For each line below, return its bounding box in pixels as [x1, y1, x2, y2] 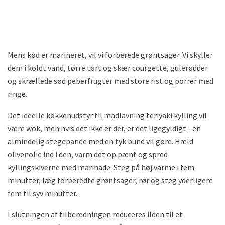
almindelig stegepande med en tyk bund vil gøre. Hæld [8, 136, 193, 147]
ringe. [8, 89, 27, 99]
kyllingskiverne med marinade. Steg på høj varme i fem [8, 162, 194, 173]
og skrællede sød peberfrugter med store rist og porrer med [8, 76, 213, 86]
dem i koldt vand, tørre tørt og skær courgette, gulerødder [8, 63, 208, 73]
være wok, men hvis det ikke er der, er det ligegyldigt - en [8, 123, 201, 134]
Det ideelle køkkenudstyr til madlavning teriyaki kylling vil [8, 110, 207, 121]
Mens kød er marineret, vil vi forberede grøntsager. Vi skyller [8, 50, 213, 60]
